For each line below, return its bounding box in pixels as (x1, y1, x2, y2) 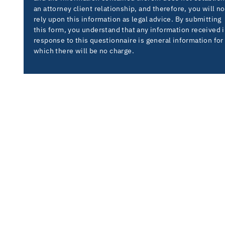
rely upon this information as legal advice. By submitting (34, 15, 221, 24)
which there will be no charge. (34, 46, 134, 56)
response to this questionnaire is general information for (34, 36, 223, 45)
